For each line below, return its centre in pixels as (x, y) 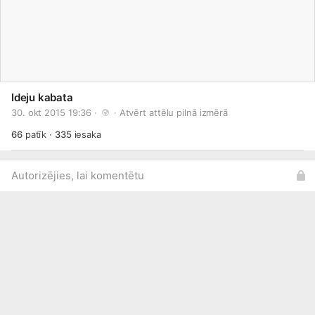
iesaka (86, 134)
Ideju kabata (42, 97)
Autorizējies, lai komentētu (78, 175)
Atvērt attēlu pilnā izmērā (174, 112)
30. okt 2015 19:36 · (56, 112)
